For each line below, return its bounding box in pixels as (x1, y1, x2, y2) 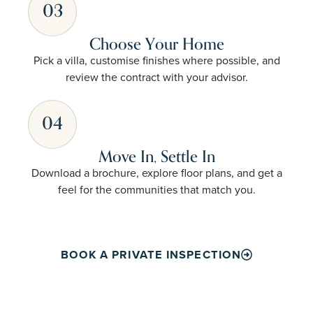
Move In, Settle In (98, 143, 215, 170)
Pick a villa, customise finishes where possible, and (33, 52, 280, 68)
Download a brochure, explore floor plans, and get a (31, 164, 282, 181)
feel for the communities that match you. (57, 181, 256, 198)
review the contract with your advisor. (65, 68, 248, 85)
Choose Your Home (89, 31, 224, 57)
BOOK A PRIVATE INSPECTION (60, 246, 242, 263)
